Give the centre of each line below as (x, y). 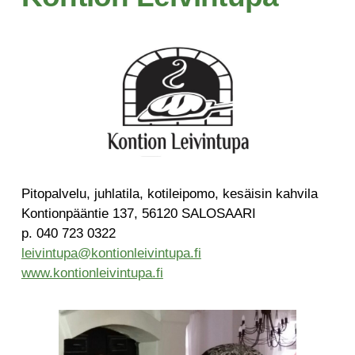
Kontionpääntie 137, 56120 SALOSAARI (138, 214)
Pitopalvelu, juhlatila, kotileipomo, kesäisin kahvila (169, 194)
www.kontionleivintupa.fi (92, 273)
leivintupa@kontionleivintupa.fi (111, 254)
